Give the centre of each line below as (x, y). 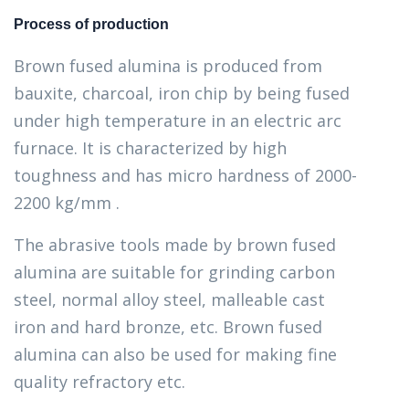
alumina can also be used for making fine (175, 354)
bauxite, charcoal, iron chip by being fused (182, 93)
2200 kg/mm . (67, 203)
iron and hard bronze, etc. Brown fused (168, 327)
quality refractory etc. (100, 382)
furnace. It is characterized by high (150, 148)
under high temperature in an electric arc (178, 121)
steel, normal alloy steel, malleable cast (169, 299)
